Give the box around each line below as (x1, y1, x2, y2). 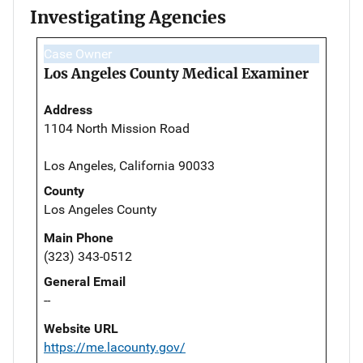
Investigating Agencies (30, 6, 226, 28)
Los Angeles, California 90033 (44, 157, 215, 173)
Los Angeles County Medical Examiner (44, 64, 309, 83)
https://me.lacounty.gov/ (44, 339, 186, 355)
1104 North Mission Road (44, 120, 190, 136)
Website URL (44, 320, 118, 336)
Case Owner (44, 45, 112, 62)
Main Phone (44, 229, 113, 246)
